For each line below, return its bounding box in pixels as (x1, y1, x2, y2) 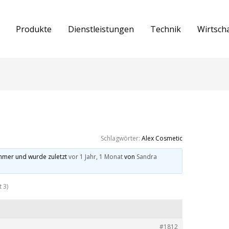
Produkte (16, 23, 52, 35)
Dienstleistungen (68, 23, 134, 35)
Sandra (136, 152, 157, 162)
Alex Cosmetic (142, 134, 183, 143)
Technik (150, 23, 181, 35)
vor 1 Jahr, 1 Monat (68, 152, 123, 162)
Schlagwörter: (101, 134, 142, 143)
